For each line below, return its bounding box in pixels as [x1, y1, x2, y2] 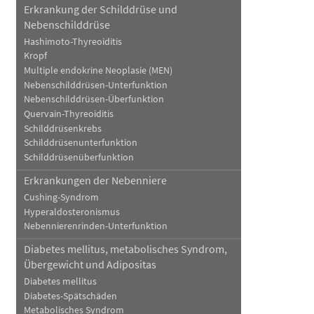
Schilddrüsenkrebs [23, 122, 102, 135]
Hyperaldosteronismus [23, 205, 120, 218]
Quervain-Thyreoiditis [23, 107, 114, 120]
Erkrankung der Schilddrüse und [23, 1, 177, 16]
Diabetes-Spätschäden [23, 289, 117, 302]
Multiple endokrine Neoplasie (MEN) [23, 64, 172, 76]
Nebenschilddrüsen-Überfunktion [23, 93, 164, 106]
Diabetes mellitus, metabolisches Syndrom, [23, 242, 227, 257]
